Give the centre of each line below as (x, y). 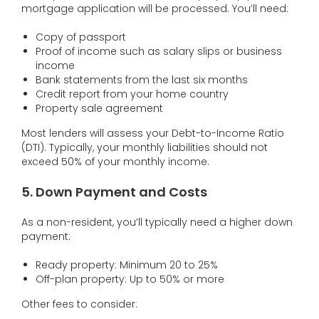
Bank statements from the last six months (142, 79)
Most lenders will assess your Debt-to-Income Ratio (153, 133)
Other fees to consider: (79, 304)
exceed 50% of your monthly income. (115, 161)
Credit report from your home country (132, 94)
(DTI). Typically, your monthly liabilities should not (145, 147)
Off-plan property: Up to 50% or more (130, 279)
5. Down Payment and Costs (114, 192)
